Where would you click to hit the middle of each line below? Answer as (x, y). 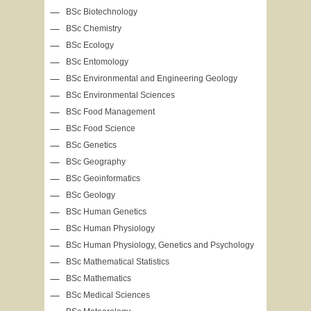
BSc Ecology (90, 45)
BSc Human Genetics (106, 212)
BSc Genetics (91, 145)
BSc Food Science (101, 128)
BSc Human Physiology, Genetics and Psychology (160, 245)
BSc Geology (91, 195)
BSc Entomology (97, 62)
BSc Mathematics (99, 278)
